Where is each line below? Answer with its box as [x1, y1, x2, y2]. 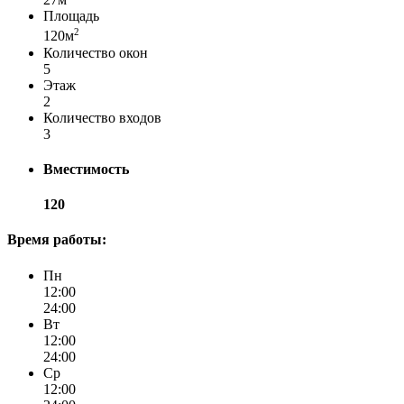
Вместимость [43, 161, 129, 177]
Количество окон [43, 44, 148, 60]
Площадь [43, 8, 99, 24]
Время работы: [7, 232, 106, 248]
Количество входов [43, 109, 161, 125]
